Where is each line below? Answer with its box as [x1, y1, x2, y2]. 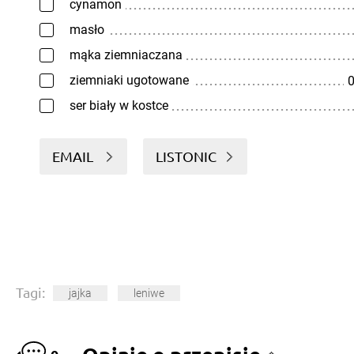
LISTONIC [156, 148, 217, 164]
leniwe [134, 287, 164, 300]
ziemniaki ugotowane [70, 73, 189, 88]
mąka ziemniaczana [70, 47, 183, 62]
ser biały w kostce [70, 98, 168, 113]
